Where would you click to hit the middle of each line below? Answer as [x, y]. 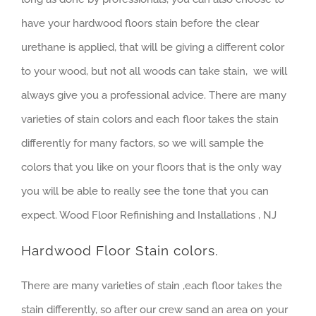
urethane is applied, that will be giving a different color [153, 48]
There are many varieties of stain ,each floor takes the [152, 286]
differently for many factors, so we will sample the [142, 144]
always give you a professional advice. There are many [154, 96]
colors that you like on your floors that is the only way [151, 168]
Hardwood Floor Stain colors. [120, 251]
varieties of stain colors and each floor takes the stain [150, 120]
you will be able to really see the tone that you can [145, 192]
